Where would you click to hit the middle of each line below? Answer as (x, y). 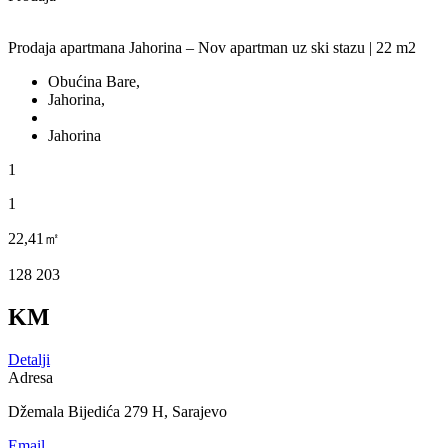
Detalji (29, 359)
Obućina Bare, (94, 81)
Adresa (30, 377)
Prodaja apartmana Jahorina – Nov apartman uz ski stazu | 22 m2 (212, 47)
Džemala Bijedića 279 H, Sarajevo (117, 411)
